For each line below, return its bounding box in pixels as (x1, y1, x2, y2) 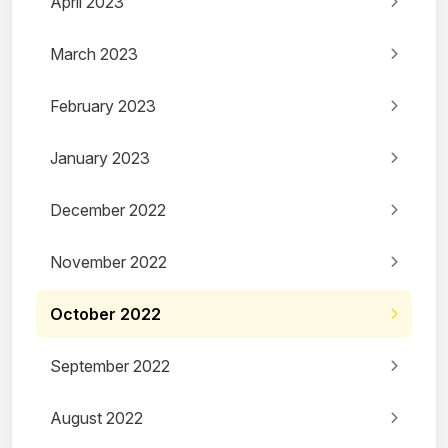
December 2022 (50, 200, 166, 221)
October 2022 (50, 304, 161, 325)
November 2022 (50, 252, 167, 273)
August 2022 (50, 408, 143, 429)
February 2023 (50, 96, 156, 117)
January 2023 (50, 148, 150, 169)
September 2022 (50, 356, 170, 377)
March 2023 (50, 44, 138, 65)
